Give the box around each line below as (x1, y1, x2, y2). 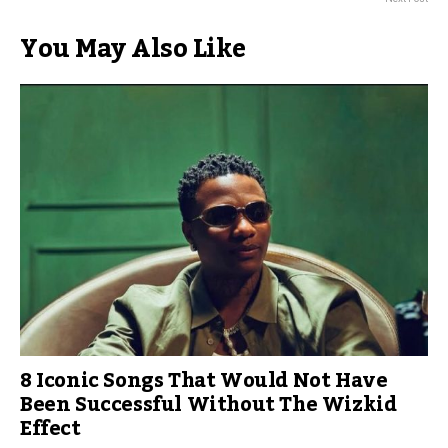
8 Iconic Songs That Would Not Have (20, 360, 388, 401)
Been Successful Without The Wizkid (20, 384, 397, 425)
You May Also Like (20, 24, 246, 74)
